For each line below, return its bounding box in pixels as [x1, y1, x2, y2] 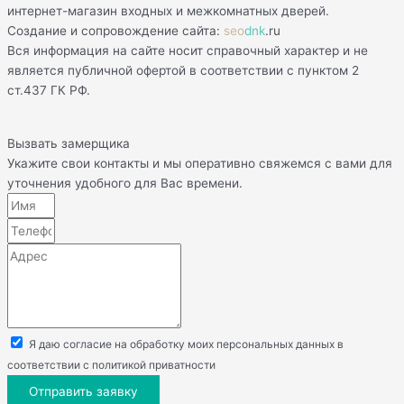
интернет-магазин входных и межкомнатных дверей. [7, 4, 329, 18]
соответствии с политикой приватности [7, 358, 216, 372]
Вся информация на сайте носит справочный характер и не [7, 43, 368, 58]
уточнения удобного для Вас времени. [7, 176, 243, 190]
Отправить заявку [29, 384, 138, 399]
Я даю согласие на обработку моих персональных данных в [29, 337, 344, 351]
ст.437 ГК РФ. [7, 83, 90, 97]
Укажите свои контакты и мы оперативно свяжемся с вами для [7, 156, 392, 170]
